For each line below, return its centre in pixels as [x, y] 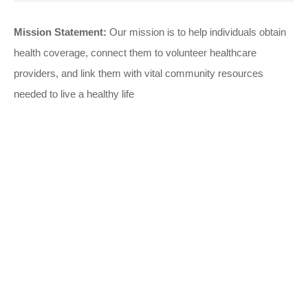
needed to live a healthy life [74, 94]
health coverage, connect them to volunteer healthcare [135, 53]
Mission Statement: [60, 32]
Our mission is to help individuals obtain [196, 32]
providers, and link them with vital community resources [139, 73]
